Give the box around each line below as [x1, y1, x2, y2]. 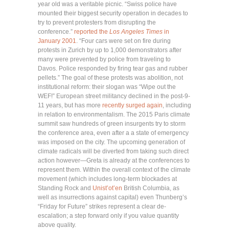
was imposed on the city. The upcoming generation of [38, 138, 185, 146]
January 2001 [38, 37, 76, 44]
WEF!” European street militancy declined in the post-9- [38, 92, 190, 100]
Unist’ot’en [93, 184, 122, 192]
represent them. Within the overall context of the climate [38, 166, 191, 173]
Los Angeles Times [109, 28, 163, 35]
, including [163, 101, 191, 109]
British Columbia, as [122, 184, 179, 192]
